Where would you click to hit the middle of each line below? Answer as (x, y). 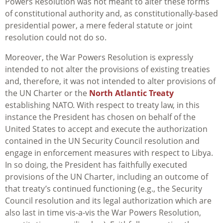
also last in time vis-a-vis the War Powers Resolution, (103, 213)
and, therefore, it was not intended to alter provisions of (110, 81)
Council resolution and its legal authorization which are (108, 201)
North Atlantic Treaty (131, 93)
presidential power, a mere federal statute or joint (99, 26)
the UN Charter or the (47, 93)
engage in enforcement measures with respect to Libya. (109, 153)
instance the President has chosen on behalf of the (100, 117)
